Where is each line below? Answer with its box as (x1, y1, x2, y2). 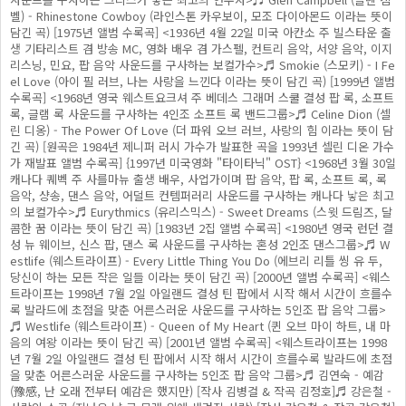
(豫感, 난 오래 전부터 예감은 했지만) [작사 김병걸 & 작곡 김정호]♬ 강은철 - (10, 382, 391, 400)
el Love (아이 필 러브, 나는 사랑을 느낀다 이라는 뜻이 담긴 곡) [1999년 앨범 (10, 72, 395, 90)
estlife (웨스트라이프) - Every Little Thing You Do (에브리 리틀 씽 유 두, (10, 252, 382, 269)
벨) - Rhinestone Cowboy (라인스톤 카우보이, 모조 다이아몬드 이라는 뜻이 (10, 7, 392, 24)
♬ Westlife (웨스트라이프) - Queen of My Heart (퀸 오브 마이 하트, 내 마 (10, 317, 391, 334)
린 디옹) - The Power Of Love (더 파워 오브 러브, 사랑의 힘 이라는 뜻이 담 (10, 121, 393, 139)
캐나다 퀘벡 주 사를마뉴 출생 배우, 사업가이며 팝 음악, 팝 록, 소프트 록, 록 (10, 170, 387, 188)
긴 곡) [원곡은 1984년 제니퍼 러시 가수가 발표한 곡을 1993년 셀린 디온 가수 (10, 138, 394, 155)
